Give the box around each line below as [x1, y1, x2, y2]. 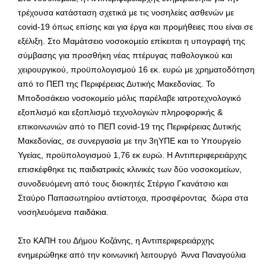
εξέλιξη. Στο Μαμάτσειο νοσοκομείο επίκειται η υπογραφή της [18, 36, 245, 46]
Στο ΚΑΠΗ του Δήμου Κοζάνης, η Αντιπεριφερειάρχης [18, 235, 214, 245]
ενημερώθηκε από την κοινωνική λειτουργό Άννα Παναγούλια [18, 249, 246, 259]
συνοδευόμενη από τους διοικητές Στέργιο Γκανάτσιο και [18, 178, 228, 188]
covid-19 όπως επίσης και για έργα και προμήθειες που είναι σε [18, 21, 253, 31]
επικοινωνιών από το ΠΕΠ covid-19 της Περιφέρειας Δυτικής [18, 121, 241, 131]
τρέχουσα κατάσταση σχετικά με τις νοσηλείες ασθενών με [18, 7, 234, 17]
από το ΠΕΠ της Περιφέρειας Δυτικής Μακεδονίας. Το [18, 78, 215, 88]
